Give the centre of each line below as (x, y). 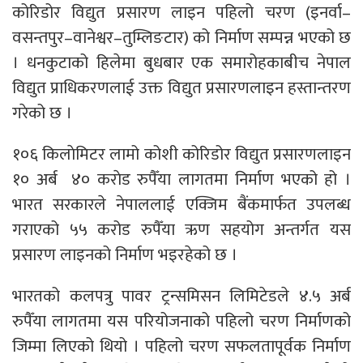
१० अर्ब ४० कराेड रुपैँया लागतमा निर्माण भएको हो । (181, 179)
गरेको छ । (42, 113)
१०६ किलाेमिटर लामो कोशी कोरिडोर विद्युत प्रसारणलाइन (181, 154)
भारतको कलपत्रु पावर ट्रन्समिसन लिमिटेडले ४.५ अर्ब (181, 296)
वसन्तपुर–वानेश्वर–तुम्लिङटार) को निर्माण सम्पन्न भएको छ (181, 37)
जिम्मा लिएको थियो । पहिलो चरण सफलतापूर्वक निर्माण (181, 346)
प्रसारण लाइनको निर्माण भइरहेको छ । (125, 254)
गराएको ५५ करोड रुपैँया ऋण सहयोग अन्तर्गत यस (181, 229)
